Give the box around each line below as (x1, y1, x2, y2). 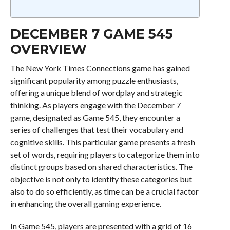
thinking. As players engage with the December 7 (10, 100, 181, 110)
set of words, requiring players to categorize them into (10, 149, 200, 159)
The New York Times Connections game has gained (10, 63, 190, 73)
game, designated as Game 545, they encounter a (10, 112, 180, 122)
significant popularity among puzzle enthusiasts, (10, 75, 178, 85)
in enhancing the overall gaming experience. (10, 199, 161, 208)
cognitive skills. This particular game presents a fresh (10, 137, 195, 147)
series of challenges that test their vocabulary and (10, 125, 183, 135)
